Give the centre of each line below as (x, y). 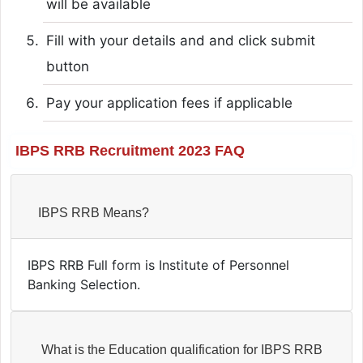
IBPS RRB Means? (126, 212)
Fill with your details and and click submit (180, 40)
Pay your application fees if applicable (169, 102)
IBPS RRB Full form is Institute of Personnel (158, 265)
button (67, 66)
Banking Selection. (83, 284)
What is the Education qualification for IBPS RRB (181, 349)
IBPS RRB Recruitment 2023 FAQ (130, 150)
